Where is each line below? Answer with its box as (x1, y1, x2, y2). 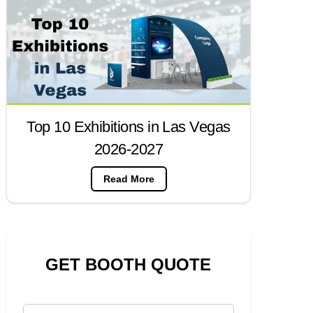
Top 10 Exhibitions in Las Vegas (27, 118, 231, 136)
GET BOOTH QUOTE (45, 255, 212, 275)
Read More (103, 173, 154, 185)
